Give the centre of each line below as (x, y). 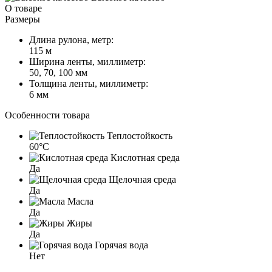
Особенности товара (47, 115)
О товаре (23, 8)
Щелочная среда (141, 179)
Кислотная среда (144, 157)
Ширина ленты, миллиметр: (87, 61)
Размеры (22, 19)
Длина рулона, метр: (71, 39)
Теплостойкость (138, 135)
